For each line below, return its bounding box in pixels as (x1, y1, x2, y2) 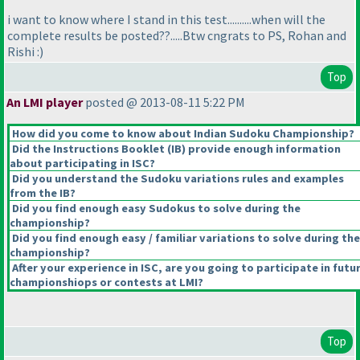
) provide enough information (182, 141, 341, 157)
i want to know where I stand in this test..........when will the (7, 11, 325, 28)
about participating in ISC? (10, 156, 155, 171)
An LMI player (6, 94, 83, 111)
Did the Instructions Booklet (10, 141, 167, 157)
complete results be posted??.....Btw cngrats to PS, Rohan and (7, 27, 346, 44)
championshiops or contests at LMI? (10, 275, 203, 290)
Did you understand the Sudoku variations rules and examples (10, 171, 344, 186)
